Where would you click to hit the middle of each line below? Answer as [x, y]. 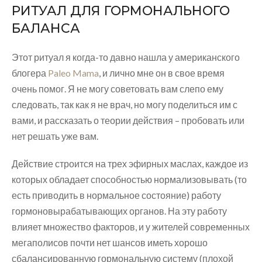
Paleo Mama [73, 73]
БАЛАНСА [46, 28]
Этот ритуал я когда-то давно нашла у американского [126, 57]
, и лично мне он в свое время [162, 73]
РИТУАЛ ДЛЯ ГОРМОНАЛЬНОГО [121, 11]
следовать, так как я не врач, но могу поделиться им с [125, 104]
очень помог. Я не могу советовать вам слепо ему [118, 88]
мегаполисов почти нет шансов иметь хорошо [110, 242]
